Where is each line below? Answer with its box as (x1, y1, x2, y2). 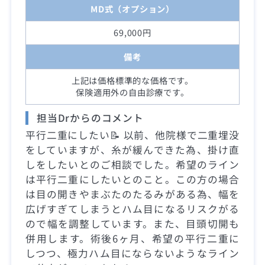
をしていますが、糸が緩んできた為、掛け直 (25, 143, 240, 157)
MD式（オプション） (91, 2, 174, 15)
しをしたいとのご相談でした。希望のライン (25, 157, 240, 172)
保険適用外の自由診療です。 (76, 86, 189, 99)
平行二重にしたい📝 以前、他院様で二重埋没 (25, 128, 240, 143)
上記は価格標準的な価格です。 (71, 74, 194, 87)
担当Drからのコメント (37, 111, 144, 125)
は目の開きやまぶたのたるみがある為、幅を (25, 187, 240, 202)
